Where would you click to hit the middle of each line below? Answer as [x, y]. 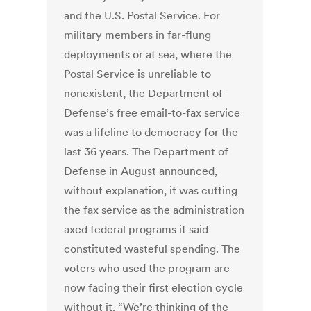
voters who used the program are [147, 268]
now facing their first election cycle [154, 288]
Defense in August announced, [141, 171]
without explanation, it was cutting [151, 191]
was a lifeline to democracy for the [151, 132]
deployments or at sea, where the [148, 54]
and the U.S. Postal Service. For [142, 16]
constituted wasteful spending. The [152, 249]
